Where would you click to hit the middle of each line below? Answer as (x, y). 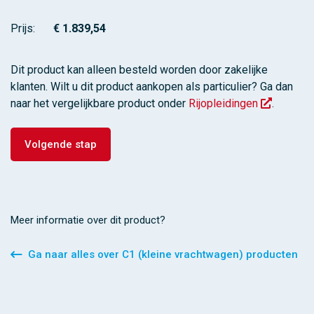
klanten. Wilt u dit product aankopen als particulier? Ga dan (152, 87)
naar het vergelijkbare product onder (100, 104)
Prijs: (23, 28)
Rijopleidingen (225, 104)
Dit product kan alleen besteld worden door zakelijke (139, 70)
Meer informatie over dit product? (88, 220)
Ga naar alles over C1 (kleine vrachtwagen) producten (163, 255)
